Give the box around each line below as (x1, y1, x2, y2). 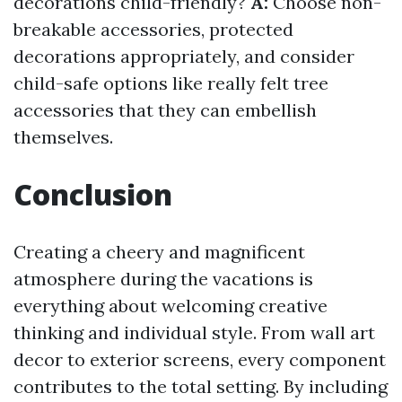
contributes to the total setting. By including (13, 375, 388, 398)
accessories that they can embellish (13, 99, 317, 122)
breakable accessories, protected (13, 18, 293, 41)
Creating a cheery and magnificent (13, 240, 305, 264)
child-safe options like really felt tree (13, 72, 328, 95)
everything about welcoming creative (13, 294, 328, 318)
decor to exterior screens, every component (13, 348, 386, 371)
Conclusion (13, 175, 172, 214)
